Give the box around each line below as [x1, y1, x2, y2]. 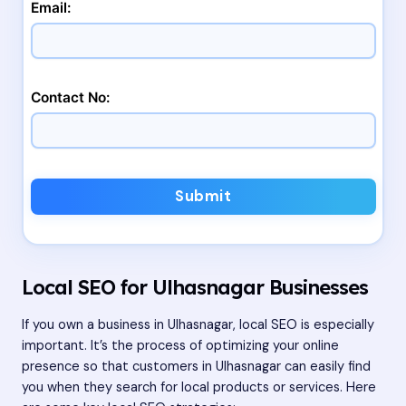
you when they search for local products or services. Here [22, 378, 376, 396]
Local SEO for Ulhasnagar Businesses [22, 275, 368, 300]
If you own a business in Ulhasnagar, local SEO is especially [22, 315, 374, 333]
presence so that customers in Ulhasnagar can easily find [22, 357, 371, 375]
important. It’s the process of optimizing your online [22, 336, 339, 354]
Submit [175, 186, 231, 206]
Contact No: [30, 88, 110, 106]
